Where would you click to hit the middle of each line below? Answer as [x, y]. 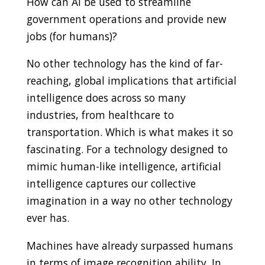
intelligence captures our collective [111, 184]
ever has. [48, 218]
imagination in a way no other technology [129, 201]
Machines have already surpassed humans [130, 245]
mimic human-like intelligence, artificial [124, 167]
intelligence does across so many [106, 98]
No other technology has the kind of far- [125, 64]
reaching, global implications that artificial [131, 81]
